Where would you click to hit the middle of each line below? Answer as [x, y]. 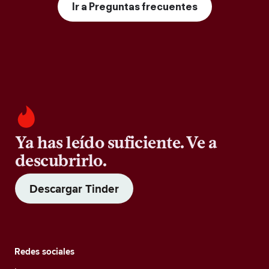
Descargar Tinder [74, 189]
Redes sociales [44, 252]
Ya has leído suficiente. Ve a [116, 142]
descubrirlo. [61, 160]
